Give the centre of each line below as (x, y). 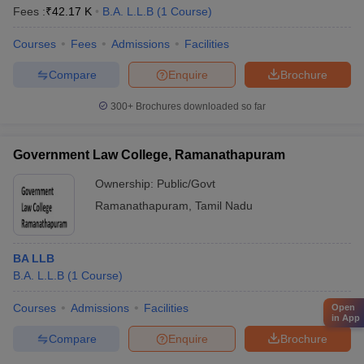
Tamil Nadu (224, 206)
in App (346, 318)
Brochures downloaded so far (199, 106)
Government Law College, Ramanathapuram (149, 155)
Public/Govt (186, 184)
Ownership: (126, 184)
